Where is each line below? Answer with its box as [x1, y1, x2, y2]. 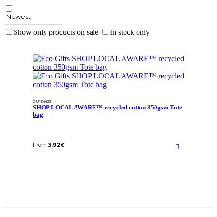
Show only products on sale [14, 28, 98, 37]
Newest [6, 13, 31, 21]
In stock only [110, 28, 150, 37]
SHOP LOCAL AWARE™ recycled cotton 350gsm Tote [33, 104, 182, 111]
